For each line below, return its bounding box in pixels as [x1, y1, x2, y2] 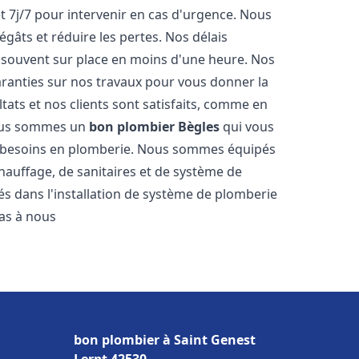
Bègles [178, 118, 220, 135]
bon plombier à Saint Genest [74, 331, 256, 349]
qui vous [220, 118, 275, 135]
